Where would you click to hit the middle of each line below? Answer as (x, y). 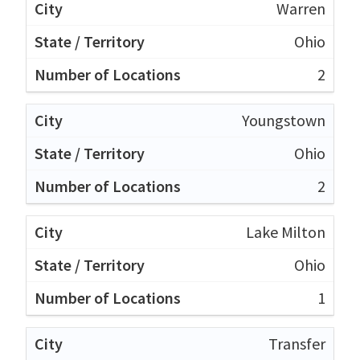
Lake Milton (286, 231)
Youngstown (284, 120)
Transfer (297, 343)
